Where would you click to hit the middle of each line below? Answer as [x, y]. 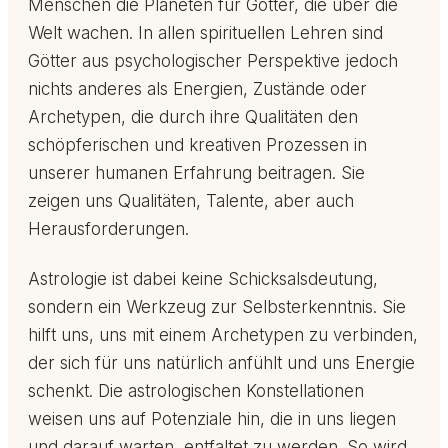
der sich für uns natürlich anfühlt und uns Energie [221, 363]
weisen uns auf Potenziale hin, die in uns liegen [212, 419]
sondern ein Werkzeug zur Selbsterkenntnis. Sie [217, 307]
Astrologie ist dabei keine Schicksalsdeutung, [203, 279]
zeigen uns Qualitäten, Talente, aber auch [191, 201]
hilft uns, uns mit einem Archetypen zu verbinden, [223, 335]
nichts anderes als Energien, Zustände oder [197, 89]
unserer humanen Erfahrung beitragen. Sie [196, 173]
